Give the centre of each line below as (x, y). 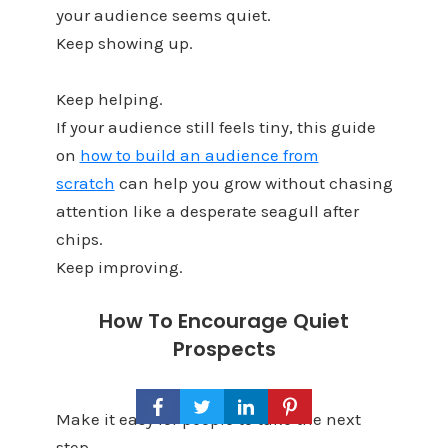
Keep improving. (119, 267)
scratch (85, 183)
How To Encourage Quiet (224, 320)
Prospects (224, 348)
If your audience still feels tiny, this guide (215, 127)
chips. (79, 239)
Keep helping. (109, 99)
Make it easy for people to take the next (208, 418)
